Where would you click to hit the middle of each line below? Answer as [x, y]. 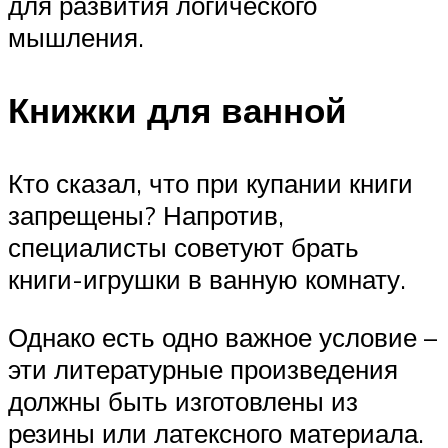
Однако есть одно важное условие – [222, 336]
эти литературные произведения [203, 368]
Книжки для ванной [177, 110]
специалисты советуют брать [183, 247]
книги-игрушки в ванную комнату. [207, 279]
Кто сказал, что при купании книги [210, 183]
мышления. [76, 36]
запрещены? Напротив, [146, 215]
